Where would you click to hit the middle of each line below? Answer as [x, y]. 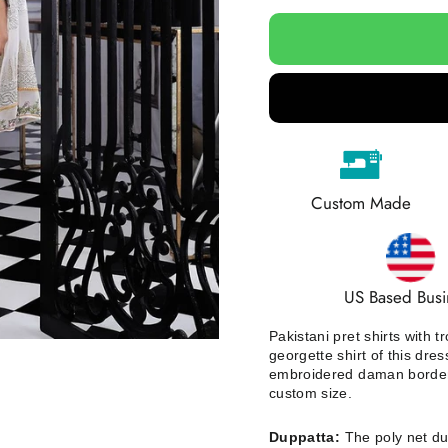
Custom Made [360, 203]
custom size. [311, 393]
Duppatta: [305, 437]
